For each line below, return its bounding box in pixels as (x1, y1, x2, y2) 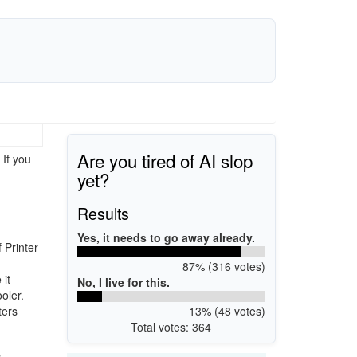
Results (77, 201, 129, 225)
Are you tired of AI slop (77, 147, 253, 173)
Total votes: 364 (131, 318, 212, 335)
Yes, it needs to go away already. (77, 229, 255, 245)
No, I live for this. (77, 273, 170, 290)
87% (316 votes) (182, 257, 265, 274)
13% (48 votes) (188, 302, 265, 319)
